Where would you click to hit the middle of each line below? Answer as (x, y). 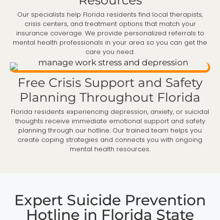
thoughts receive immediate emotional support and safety (110, 121)
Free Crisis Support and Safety (110, 82)
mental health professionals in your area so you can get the (110, 42)
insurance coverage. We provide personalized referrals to (110, 33)
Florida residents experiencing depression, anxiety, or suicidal (110, 111)
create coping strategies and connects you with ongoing (110, 139)
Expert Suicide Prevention (110, 200)
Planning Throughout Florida (110, 97)
